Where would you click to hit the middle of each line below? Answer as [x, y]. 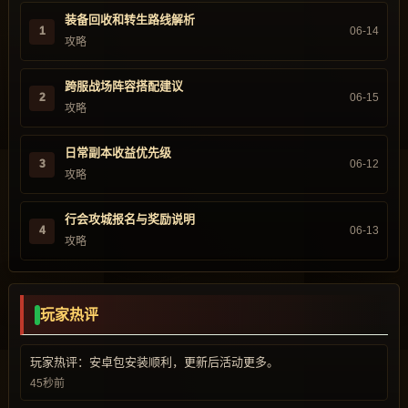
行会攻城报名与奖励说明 [130, 219]
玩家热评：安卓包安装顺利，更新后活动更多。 [154, 362]
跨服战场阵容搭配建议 [124, 86]
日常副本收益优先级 [118, 153]
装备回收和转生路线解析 [130, 20]
